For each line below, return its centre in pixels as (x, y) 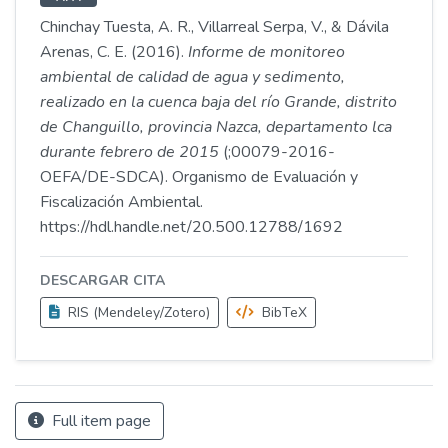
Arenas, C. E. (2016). (114, 52)
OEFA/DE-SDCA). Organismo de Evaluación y (199, 177)
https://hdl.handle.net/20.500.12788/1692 (191, 227)
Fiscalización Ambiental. (121, 202)
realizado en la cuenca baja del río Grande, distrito (218, 102)
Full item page (99, 421)
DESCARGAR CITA (102, 280)
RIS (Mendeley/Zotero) (137, 312)
